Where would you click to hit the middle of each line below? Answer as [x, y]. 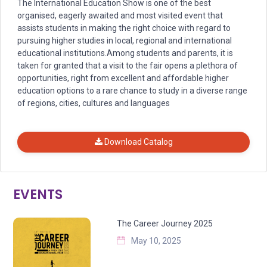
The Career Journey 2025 [165, 224]
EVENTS [38, 195]
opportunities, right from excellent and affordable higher [123, 78]
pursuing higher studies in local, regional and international [125, 41]
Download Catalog [137, 142]
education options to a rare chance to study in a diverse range [132, 91]
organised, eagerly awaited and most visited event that [120, 16]
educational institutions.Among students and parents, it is [125, 53]
